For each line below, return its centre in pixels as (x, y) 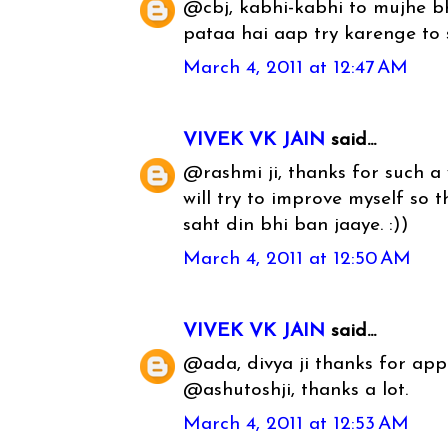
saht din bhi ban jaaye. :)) (296, 226)
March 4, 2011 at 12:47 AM (296, 68)
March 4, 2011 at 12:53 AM (296, 424)
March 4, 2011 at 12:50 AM (297, 259)
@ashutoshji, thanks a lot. (296, 391)
